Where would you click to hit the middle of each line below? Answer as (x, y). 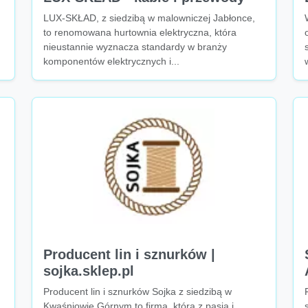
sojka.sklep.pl (89, 271)
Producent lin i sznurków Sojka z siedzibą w (137, 291)
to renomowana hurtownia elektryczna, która (140, 32)
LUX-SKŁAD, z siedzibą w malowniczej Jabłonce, (149, 18)
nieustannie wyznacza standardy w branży (135, 47)
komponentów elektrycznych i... (111, 61)
